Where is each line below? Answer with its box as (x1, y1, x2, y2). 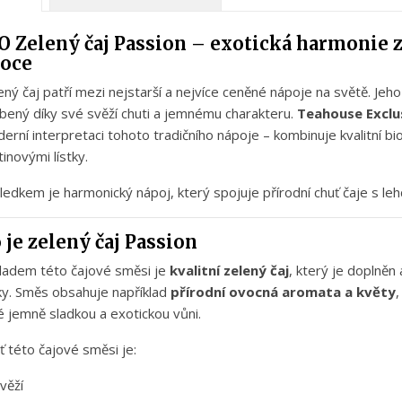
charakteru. (225, 104, 297, 123)
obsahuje (52, 283, 112, 301)
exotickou (110, 304, 173, 323)
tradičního (153, 126, 217, 144)
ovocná (229, 283, 282, 301)
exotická (210, 32, 296, 56)
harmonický (64, 183, 136, 202)
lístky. (54, 147, 88, 166)
